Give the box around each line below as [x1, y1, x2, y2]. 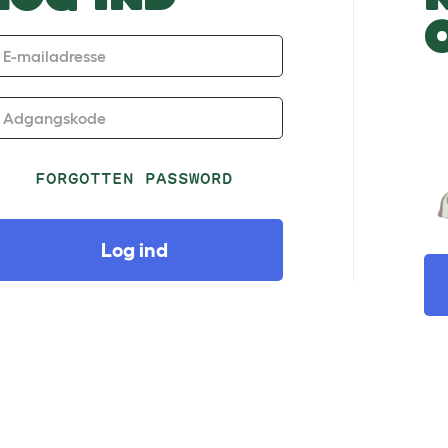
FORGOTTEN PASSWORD [34, 171, 234, 186]
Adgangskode [3, 109, 106, 127]
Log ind [100, 239, 168, 261]
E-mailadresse [3, 47, 106, 65]
